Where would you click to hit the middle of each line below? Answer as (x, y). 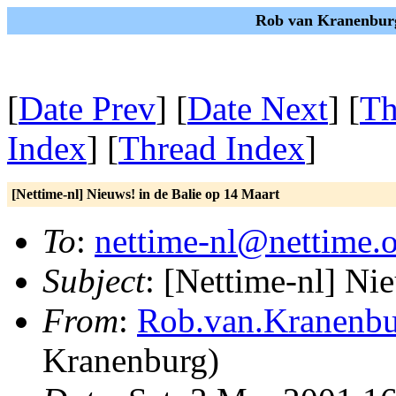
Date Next (258, 108)
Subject (94, 281)
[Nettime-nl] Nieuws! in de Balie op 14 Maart (145, 194)
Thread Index (212, 148)
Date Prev (87, 108)
